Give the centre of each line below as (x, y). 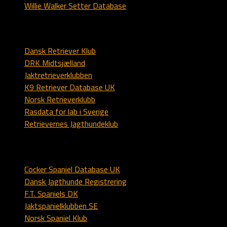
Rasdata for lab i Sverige (66, 112)
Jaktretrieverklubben (58, 75)
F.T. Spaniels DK (51, 193)
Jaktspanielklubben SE (61, 205)
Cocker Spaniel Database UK (72, 169)
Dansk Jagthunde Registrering (75, 181)
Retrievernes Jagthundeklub (71, 124)
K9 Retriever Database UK (70, 87)
